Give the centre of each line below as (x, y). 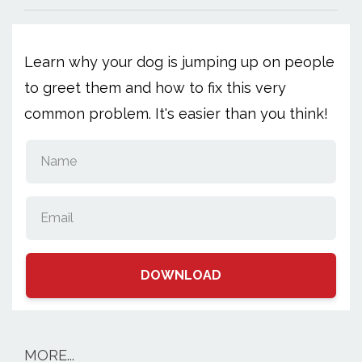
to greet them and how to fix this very (155, 88)
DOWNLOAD (181, 275)
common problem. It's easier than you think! (176, 114)
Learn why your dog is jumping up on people (179, 62)
